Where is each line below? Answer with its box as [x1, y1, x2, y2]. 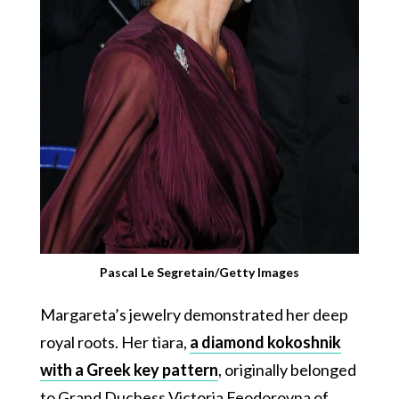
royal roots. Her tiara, [39, 331, 190, 352]
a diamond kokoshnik [189, 331, 341, 352]
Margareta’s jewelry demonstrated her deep [39, 304, 348, 324]
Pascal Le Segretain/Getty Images [100, 264, 299, 280]
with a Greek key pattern [39, 359, 218, 379]
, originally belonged [217, 359, 356, 379]
